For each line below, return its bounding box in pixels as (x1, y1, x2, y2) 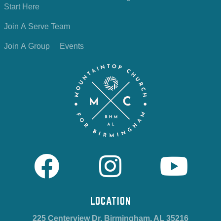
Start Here (4, 2, 39, 11)
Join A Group (4, 41, 50, 50)
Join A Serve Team (4, 22, 70, 31)
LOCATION (90, 194, 131, 207)
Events (60, 41, 84, 50)
